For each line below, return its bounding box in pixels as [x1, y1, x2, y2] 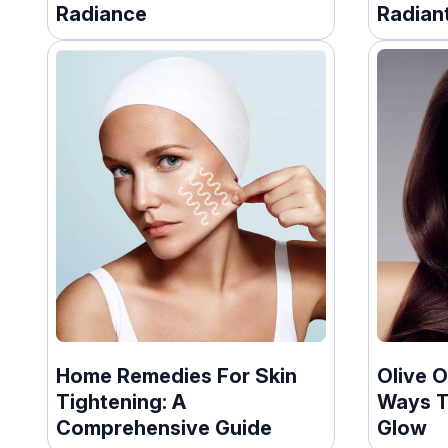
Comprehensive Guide [56, 415, 272, 440]
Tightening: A [56, 389, 186, 414]
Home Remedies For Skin [56, 363, 297, 388]
